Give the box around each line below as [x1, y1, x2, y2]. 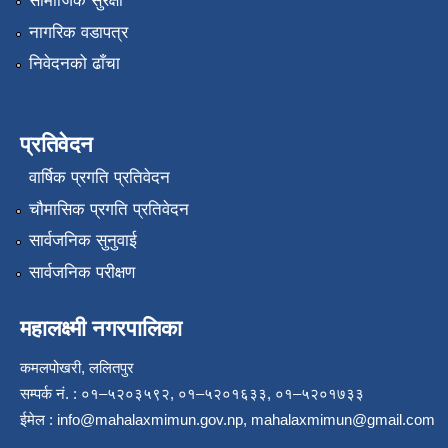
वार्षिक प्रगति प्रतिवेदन [28, 168, 170, 188]
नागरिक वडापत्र [28, 22, 128, 42]
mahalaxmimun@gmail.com [251, 410, 435, 428]
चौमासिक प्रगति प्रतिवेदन [28, 199, 189, 219]
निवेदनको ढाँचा [28, 53, 120, 73]
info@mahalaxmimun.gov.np [57, 410, 243, 428]
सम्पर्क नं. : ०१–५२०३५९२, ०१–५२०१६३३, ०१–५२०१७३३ [20, 384, 364, 402]
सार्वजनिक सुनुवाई [28, 231, 137, 251]
